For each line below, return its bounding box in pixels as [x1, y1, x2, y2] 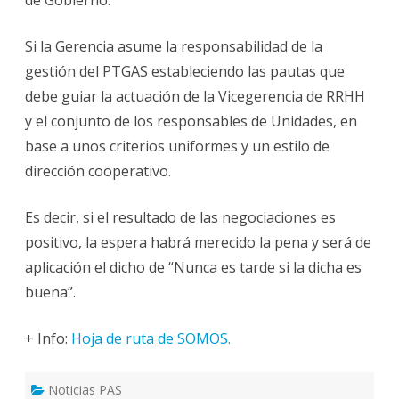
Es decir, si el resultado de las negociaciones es [25, 207, 336, 227]
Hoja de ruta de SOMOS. [71, 328, 231, 348]
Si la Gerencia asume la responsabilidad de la [25, 36, 322, 56]
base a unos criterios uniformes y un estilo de [25, 135, 330, 156]
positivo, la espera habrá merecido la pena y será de [25, 232, 371, 252]
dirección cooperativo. [25, 160, 171, 181]
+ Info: [25, 328, 71, 348]
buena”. [25, 281, 76, 302]
